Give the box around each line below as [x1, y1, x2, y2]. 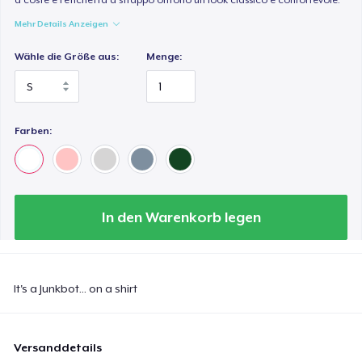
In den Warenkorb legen [101, 208, 261, 225]
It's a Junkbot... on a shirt [14, 281, 138, 295]
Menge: [146, 50, 183, 62]
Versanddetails [14, 340, 103, 354]
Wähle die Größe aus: [15, 50, 120, 62]
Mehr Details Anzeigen [15, 18, 109, 28]
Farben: [15, 124, 53, 137]
